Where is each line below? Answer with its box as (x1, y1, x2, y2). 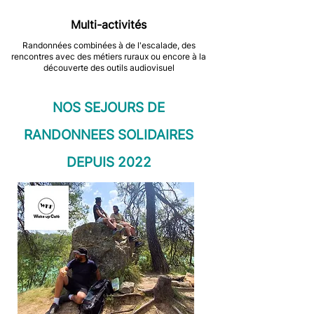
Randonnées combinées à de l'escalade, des (22, 40, 196, 50)
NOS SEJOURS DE (53, 100, 165, 116)
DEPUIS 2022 (66, 154, 151, 170)
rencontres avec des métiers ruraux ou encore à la (11, 51, 206, 62)
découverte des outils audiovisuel (43, 62, 175, 73)
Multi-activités (71, 18, 146, 32)
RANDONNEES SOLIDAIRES (24, 127, 193, 143)
